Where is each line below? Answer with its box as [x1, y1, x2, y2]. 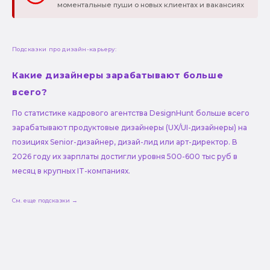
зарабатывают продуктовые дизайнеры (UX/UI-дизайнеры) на [12, 123, 247, 132]
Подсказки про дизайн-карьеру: [12, 46, 117, 53]
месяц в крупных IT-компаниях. [12, 166, 132, 175]
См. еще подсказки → [12, 196, 78, 204]
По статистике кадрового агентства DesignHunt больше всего [12, 108, 250, 118]
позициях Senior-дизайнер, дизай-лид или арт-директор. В [12, 137, 237, 146]
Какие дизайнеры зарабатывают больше [12, 70, 224, 81]
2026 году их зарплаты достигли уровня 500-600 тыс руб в [12, 152, 237, 161]
